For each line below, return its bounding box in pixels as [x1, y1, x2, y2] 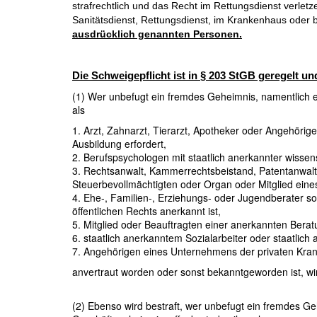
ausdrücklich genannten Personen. [72, 28, 242, 40]
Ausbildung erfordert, [72, 136, 166, 151]
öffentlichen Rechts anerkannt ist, [72, 203, 221, 218]
